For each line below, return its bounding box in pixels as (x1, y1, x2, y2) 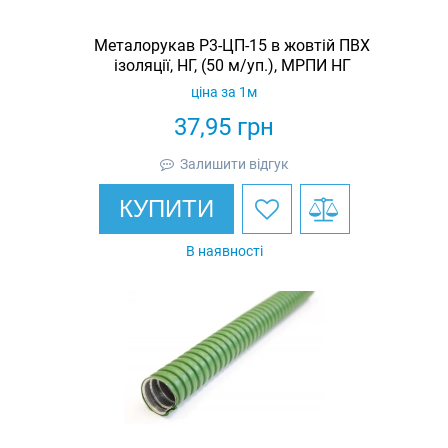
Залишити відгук (179, 155, 289, 172)
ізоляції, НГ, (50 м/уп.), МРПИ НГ (113, 55, 351, 75)
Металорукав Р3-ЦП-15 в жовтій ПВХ (94, 35, 370, 55)
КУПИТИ (118, 194, 214, 222)
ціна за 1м (191, 83, 257, 100)
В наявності (185, 242, 263, 259)
